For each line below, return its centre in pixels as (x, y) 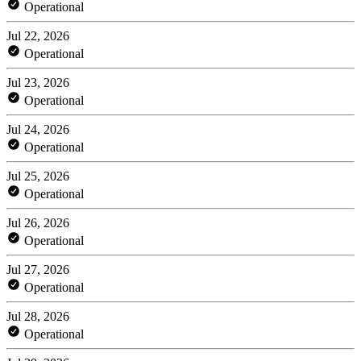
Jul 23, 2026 (38, 82)
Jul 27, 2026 (38, 269)
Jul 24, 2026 (38, 129)
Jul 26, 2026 (38, 222)
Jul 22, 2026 (38, 35)
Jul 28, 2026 (38, 316)
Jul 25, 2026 (38, 176)
